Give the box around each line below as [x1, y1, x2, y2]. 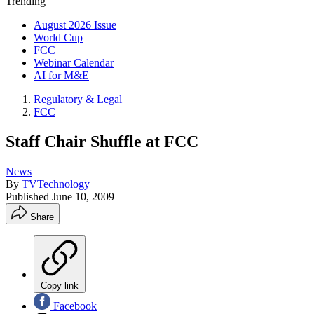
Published [6, 190, 52, 203]
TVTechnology [22, 177, 90, 190]
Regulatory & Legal [34, 93, 122, 105]
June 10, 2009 [52, 190, 114, 203]
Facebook [50, 299, 97, 312]
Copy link [41, 280, 78, 291]
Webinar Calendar [34, 57, 114, 69]
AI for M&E [34, 69, 89, 81]
